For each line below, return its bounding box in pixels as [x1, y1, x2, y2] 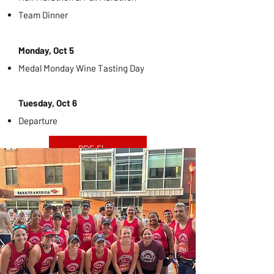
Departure [18, 115, 57, 126]
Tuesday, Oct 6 [18, 97, 77, 108]
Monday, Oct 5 [18, 45, 74, 56]
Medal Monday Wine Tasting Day [18, 62, 144, 73]
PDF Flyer [78, 143, 115, 154]
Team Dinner [18, 9, 68, 20]
